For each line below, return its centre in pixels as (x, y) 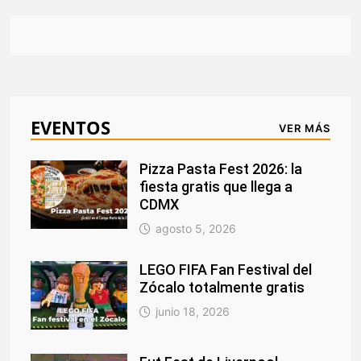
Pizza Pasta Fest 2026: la (221, 168)
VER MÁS (304, 128)
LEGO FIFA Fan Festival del (226, 269)
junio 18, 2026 (193, 311)
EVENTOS (71, 127)
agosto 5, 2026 (196, 228)
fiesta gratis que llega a (216, 186)
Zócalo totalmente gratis (222, 287)
